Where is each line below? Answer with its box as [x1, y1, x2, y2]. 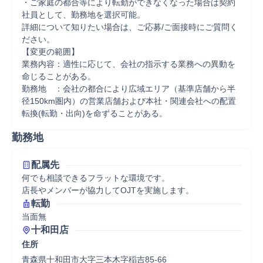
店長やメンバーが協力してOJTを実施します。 [22, 186, 194, 195]
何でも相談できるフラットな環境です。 [22, 173, 170, 183]
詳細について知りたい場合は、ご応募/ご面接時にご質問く [22, 22, 238, 32]
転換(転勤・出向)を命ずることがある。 [22, 109, 167, 118]
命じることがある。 [22, 72, 96, 81]
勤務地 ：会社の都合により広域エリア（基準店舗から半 [22, 84, 235, 93]
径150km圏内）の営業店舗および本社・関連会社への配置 [22, 96, 236, 106]
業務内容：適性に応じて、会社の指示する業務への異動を [22, 59, 235, 69]
